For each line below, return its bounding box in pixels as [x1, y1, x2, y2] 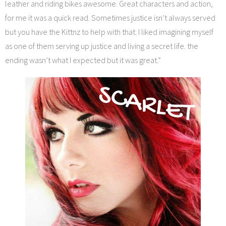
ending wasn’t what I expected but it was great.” [5, 55, 161, 66]
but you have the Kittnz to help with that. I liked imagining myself [5, 27, 213, 37]
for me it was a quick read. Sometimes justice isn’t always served [5, 13, 215, 23]
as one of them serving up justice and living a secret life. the [5, 41, 198, 51]
